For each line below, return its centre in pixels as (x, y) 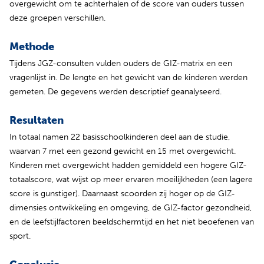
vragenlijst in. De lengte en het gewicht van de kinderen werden (128, 77)
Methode (32, 46)
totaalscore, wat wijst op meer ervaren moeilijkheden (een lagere (131, 179)
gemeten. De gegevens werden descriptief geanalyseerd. (115, 91)
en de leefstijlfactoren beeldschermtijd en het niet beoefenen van (132, 222)
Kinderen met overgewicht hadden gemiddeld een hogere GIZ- (128, 165)
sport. (20, 236)
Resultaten (37, 120)
